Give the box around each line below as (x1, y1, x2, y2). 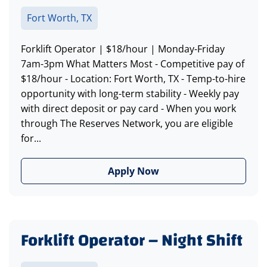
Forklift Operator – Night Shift (21, 225, 243, 256)
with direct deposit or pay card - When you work (21, 102, 236, 116)
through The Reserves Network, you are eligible (21, 117, 233, 131)
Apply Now (108, 164, 159, 178)
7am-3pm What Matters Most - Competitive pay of (21, 57, 244, 71)
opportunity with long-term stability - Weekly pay (21, 87, 239, 101)
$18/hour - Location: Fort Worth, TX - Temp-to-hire (21, 72, 246, 86)
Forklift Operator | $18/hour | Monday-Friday (21, 42, 225, 56)
